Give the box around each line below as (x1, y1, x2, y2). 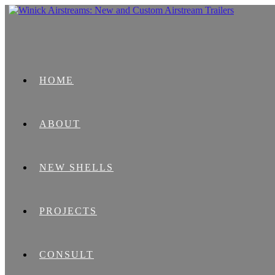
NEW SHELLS (39, 162, 114, 172)
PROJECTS (39, 206, 97, 216)
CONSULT (39, 249, 94, 260)
